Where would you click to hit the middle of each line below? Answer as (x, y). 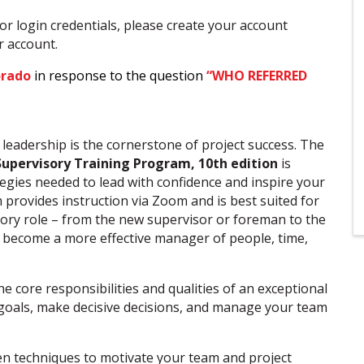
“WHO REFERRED (257, 75)
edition (254, 163)
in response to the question (119, 75)
